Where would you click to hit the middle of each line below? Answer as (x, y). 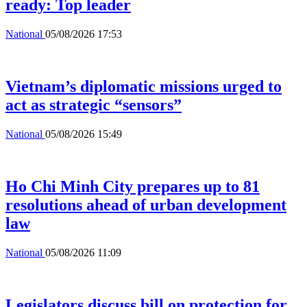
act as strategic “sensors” (94, 105)
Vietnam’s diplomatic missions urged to (144, 87)
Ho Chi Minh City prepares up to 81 (133, 187)
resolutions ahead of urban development (146, 205)
